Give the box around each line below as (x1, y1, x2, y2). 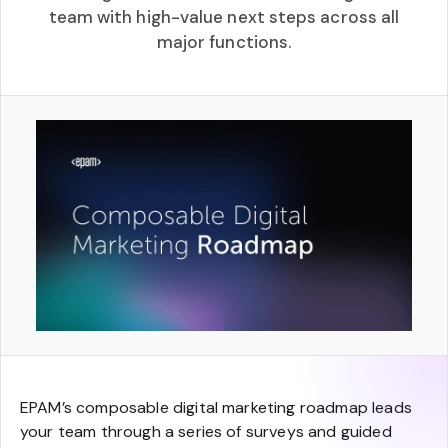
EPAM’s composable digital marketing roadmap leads (20, 397, 412, 419)
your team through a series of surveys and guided (20, 421, 392, 443)
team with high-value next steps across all (48, 6, 400, 28)
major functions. (156, 31, 292, 53)
